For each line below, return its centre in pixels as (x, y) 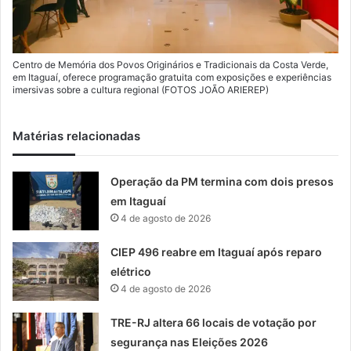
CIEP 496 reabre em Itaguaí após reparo (217, 252)
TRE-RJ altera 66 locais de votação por (214, 323)
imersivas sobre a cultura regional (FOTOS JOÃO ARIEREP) (141, 90)
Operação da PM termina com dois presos (223, 182)
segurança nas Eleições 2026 (190, 342)
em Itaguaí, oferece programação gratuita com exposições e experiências (172, 78)
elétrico (131, 272)
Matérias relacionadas (76, 136)
